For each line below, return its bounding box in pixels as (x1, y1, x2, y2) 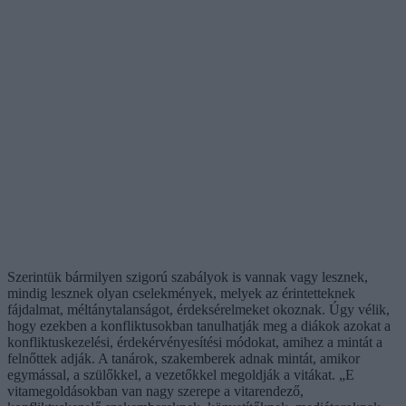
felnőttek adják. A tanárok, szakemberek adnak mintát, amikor (7, 350, 360, 366)
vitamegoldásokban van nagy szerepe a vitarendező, (7, 382, 304, 399)
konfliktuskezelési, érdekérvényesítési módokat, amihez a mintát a (7, 333, 382, 350)
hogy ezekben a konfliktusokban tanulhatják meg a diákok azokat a (7, 317, 391, 333)
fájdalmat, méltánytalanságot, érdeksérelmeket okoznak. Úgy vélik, (7, 301, 390, 317)
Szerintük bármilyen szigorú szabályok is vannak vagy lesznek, (7, 268, 368, 285)
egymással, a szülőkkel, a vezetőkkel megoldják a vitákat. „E (7, 366, 354, 382)
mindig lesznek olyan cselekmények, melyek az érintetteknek (7, 285, 355, 301)
